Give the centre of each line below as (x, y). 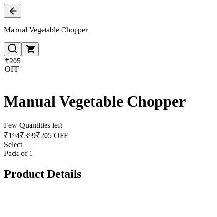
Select (13, 144)
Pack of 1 (18, 153)
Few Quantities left (33, 125)
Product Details (43, 174)
